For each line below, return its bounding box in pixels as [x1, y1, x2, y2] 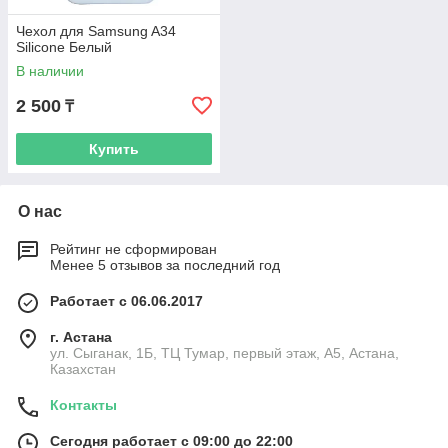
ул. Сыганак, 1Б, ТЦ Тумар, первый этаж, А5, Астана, [50, 345, 399, 361]
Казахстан [50, 361, 116, 377]
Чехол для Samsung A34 [16, 23, 176, 39]
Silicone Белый [16, 39, 112, 55]
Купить [89, 141, 139, 157]
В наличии [16, 63, 84, 79]
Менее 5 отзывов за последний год [50, 257, 280, 273]
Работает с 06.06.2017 [50, 293, 203, 309]
